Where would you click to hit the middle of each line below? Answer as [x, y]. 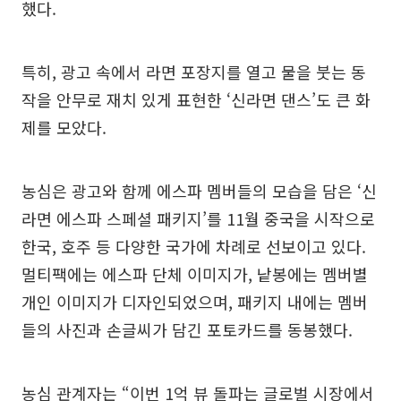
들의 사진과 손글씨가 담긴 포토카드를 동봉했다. [187, 329]
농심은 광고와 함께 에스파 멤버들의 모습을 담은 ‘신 [199, 190]
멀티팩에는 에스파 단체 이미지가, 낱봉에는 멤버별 [195, 273]
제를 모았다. [64, 127]
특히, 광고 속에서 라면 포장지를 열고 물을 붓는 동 [194, 71]
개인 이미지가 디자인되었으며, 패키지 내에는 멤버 [195, 301]
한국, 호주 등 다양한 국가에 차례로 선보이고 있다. [194, 246]
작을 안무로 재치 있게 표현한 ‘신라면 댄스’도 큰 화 [196, 99]
